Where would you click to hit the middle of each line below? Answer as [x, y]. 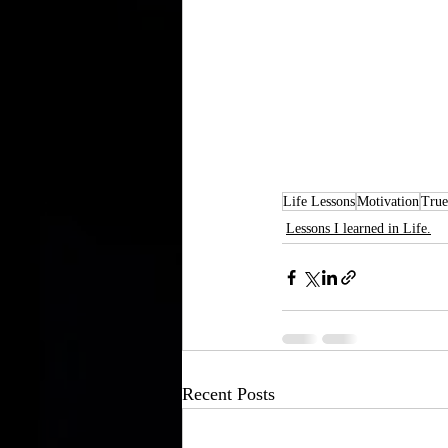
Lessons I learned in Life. [358, 229]
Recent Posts [228, 394]
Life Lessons [319, 202]
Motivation [388, 202]
